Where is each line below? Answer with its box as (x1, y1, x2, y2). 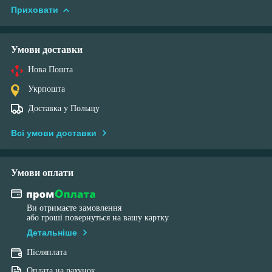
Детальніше (27, 228, 77, 238)
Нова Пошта (28, 64, 73, 74)
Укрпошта (28, 84, 65, 93)
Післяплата (27, 248, 67, 257)
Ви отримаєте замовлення (27, 203, 121, 213)
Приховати (11, 4, 58, 15)
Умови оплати (11, 167, 73, 178)
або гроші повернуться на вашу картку (27, 213, 169, 223)
